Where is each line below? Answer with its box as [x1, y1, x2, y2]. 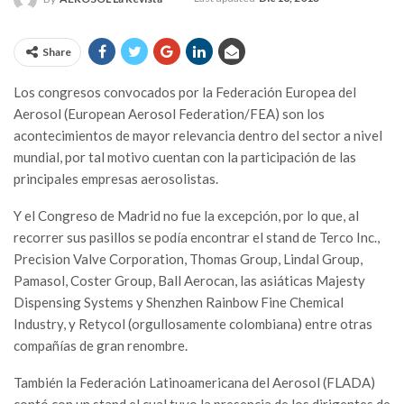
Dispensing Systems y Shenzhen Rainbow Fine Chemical [14, 294, 344, 311]
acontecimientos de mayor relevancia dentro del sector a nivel [14, 127, 382, 144]
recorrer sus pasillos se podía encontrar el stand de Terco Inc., [14, 229, 380, 246]
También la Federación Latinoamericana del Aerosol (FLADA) [14, 374, 375, 391]
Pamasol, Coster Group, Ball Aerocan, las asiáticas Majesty [14, 272, 365, 289]
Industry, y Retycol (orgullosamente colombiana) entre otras [14, 316, 372, 333]
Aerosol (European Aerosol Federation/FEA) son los [14, 106, 325, 123]
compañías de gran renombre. [14, 337, 188, 354]
